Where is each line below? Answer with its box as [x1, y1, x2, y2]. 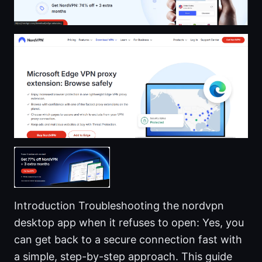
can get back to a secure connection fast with [14, 233, 242, 246]
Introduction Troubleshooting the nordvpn [14, 199, 224, 212]
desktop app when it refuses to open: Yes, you [14, 216, 244, 229]
